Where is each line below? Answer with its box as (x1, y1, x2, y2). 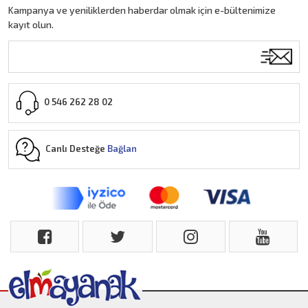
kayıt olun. (8, 19, 54, 31)
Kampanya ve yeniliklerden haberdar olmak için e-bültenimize (8, 4, 276, 16)
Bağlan (107, 142, 137, 154)
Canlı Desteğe (45, 142, 108, 154)
